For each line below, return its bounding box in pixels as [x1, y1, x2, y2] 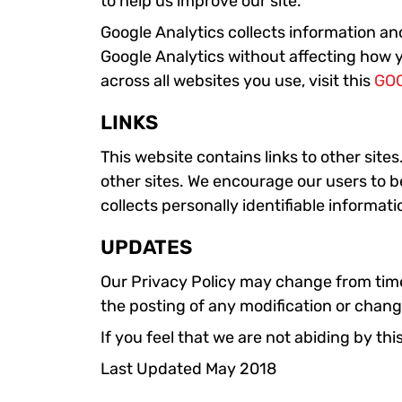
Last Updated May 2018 [100, 358, 276, 379]
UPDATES [100, 234, 192, 259]
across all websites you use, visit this [100, 70, 374, 91]
